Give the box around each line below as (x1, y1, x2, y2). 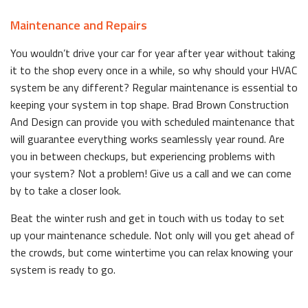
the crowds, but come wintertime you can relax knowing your (10, 244, 293, 261)
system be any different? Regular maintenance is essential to (10, 79, 298, 96)
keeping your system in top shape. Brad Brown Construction (10, 96, 289, 113)
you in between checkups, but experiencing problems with (10, 148, 275, 165)
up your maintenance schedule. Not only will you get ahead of (10, 227, 295, 244)
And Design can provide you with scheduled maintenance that (10, 113, 295, 131)
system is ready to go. (10, 261, 115, 278)
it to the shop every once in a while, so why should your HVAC (10, 62, 297, 79)
